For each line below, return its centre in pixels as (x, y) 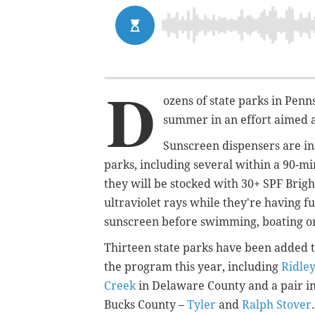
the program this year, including (193, 266)
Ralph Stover (277, 304)
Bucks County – (146, 304)
